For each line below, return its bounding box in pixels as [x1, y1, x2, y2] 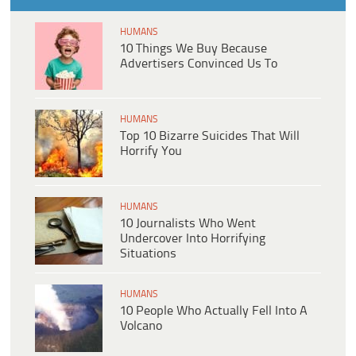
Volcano [120, 319, 162, 333]
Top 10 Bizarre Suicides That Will [120, 129, 300, 143]
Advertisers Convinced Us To [120, 56, 277, 71]
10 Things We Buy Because [120, 41, 267, 56]
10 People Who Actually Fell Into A [120, 304, 308, 318]
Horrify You [120, 144, 182, 158]
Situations [120, 246, 176, 261]
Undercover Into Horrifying [120, 231, 265, 246]
